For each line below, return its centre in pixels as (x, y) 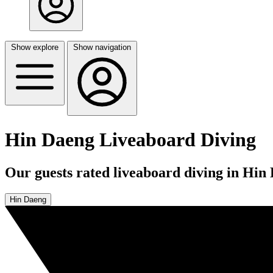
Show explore (35, 47)
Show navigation (102, 47)
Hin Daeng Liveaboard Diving (130, 140)
